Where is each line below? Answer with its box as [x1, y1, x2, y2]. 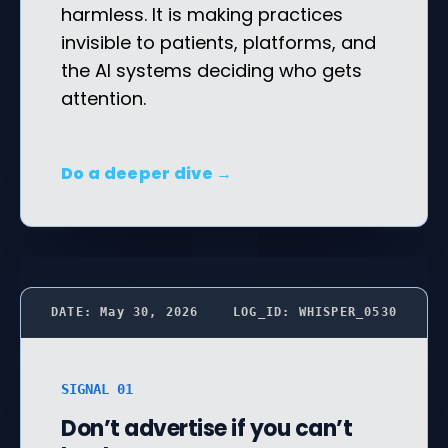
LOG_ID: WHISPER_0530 [233, 304, 397, 319]
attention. [61, 85, 146, 111]
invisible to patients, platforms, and [61, 29, 376, 55]
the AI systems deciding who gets [61, 57, 362, 83]
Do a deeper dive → [61, 161, 233, 185]
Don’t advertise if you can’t [61, 412, 352, 444]
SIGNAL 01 [61, 380, 133, 397]
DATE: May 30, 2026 [51, 304, 199, 319]
